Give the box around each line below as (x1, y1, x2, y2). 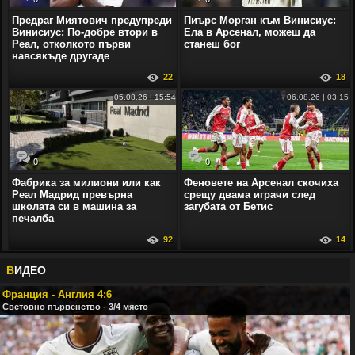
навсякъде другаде (12, 49, 109, 62)
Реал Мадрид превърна (12, 188, 132, 200)
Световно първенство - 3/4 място (2, 301, 148, 311)
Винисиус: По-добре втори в (12, 25, 158, 38)
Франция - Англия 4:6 (2, 288, 112, 300)
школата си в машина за (12, 200, 136, 212)
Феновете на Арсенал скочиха (184, 176, 339, 189)
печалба (12, 212, 54, 224)
